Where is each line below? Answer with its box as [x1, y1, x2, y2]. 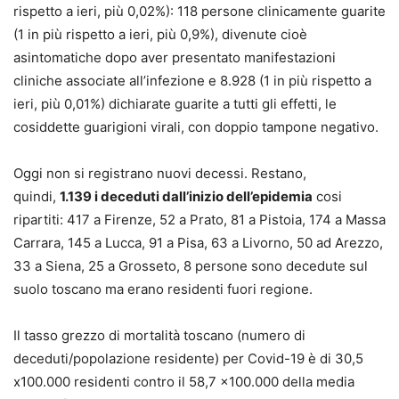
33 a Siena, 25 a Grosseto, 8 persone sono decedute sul [13, 256, 368, 274]
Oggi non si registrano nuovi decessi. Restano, [13, 164, 306, 182]
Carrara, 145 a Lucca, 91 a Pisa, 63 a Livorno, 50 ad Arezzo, [13, 233, 383, 251]
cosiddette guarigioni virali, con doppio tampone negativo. [13, 118, 379, 135]
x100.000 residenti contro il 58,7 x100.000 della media [13, 372, 354, 390]
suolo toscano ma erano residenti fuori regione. [13, 280, 313, 297]
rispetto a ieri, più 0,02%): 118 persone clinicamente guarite [13, 2, 386, 20]
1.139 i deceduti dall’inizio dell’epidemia [60, 187, 313, 205]
